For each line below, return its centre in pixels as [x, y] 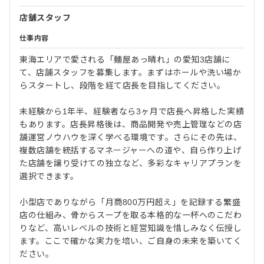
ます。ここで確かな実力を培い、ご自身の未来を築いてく [131, 241]
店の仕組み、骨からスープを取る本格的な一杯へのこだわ [131, 215]
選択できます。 [49, 176]
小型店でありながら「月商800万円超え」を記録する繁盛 [130, 202]
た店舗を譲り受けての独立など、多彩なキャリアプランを [131, 164]
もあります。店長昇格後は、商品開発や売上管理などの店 [131, 125]
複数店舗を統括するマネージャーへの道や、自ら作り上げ [131, 151]
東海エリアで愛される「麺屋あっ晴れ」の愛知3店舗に [125, 60]
